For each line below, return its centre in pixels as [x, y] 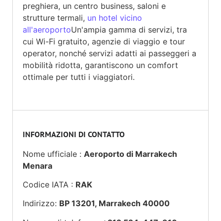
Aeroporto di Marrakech [130, 154]
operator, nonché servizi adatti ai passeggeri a [110, 54]
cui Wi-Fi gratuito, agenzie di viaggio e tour [104, 42]
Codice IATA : [49, 184]
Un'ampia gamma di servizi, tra [129, 30]
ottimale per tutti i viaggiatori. [79, 77]
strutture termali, [55, 18]
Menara [37, 166]
